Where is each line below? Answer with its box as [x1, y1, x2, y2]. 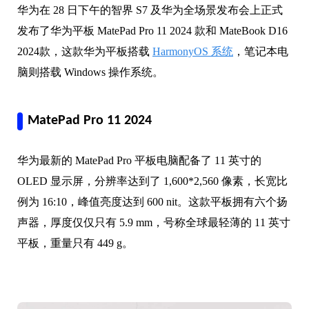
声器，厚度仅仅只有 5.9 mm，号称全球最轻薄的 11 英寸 [17, 217, 290, 228]
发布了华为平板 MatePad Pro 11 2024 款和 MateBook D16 [17, 25, 288, 37]
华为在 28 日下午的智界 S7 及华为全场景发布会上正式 [17, 4, 283, 16]
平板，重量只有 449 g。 [17, 237, 133, 249]
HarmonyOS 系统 [152, 46, 233, 57]
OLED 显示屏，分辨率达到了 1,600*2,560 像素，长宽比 [17, 175, 288, 187]
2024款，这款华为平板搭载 [17, 46, 152, 57]
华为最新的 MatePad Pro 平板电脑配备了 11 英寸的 [17, 154, 261, 166]
